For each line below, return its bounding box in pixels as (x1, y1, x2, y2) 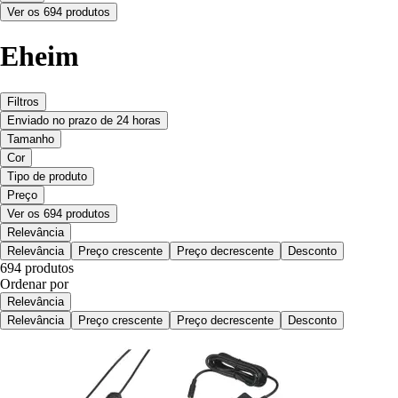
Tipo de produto (7, 169, 87, 183)
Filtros (7, 94, 39, 108)
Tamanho (7, 131, 54, 146)
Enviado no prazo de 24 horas (7, 113, 161, 127)
